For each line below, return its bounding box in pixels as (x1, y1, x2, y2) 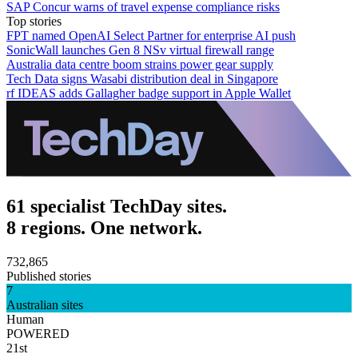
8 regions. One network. (6, 217, 202, 238)
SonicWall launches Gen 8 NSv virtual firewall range (6, 42, 274, 57)
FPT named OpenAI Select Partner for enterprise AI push (6, 28, 296, 42)
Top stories (6, 14, 62, 28)
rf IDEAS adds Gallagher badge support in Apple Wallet (6, 86, 291, 100)
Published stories (6, 268, 91, 283)
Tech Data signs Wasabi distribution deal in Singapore (6, 71, 278, 86)
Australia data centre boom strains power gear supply (6, 57, 273, 71)
